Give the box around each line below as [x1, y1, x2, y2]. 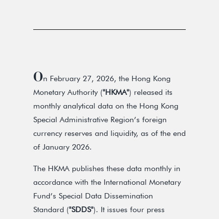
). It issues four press [93, 205, 165, 214]
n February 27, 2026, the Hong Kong [43, 74, 171, 83]
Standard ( [33, 205, 69, 214]
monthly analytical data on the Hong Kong [33, 101, 178, 110]
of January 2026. [33, 142, 92, 152]
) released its [129, 88, 173, 97]
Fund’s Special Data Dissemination [33, 191, 153, 200]
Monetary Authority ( [33, 88, 103, 97]
